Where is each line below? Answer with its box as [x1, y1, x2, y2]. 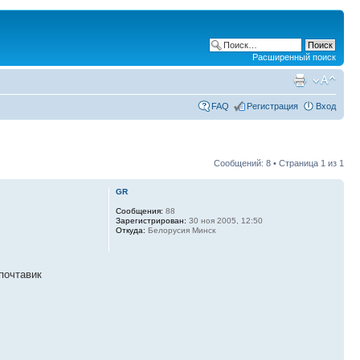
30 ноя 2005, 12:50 [186, 216, 263, 225]
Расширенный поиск [252, 52, 336, 62]
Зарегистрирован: [115, 216, 186, 225]
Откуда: [115, 226, 145, 235]
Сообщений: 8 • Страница [214, 158, 321, 168]
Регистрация [247, 101, 298, 111]
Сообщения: [115, 207, 163, 215]
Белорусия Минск [145, 226, 215, 235]
